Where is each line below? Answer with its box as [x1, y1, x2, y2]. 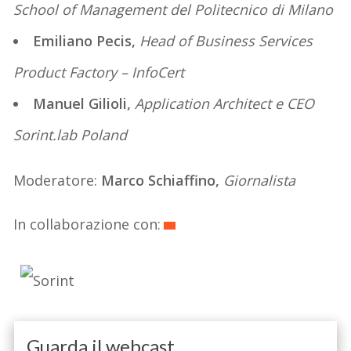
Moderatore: [13, 170, 102, 190]
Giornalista [223, 170, 296, 190]
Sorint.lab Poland [13, 125, 128, 144]
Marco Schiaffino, [101, 170, 224, 190]
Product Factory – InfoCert [13, 62, 185, 81]
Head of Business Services [139, 31, 313, 50]
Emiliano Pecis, [33, 31, 140, 50]
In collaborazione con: [13, 214, 161, 233]
